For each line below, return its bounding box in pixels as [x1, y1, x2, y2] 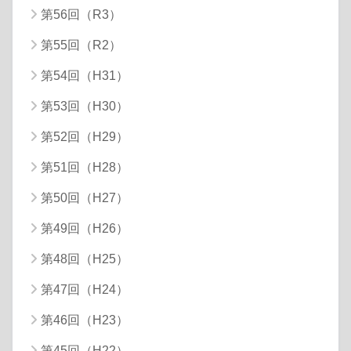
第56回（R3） [41, 7, 121, 21]
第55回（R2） [41, 38, 121, 52]
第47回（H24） [41, 282, 128, 296]
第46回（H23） [41, 313, 128, 327]
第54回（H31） [41, 68, 128, 82]
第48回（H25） [41, 251, 128, 266]
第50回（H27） [41, 190, 128, 204]
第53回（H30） [41, 99, 128, 113]
